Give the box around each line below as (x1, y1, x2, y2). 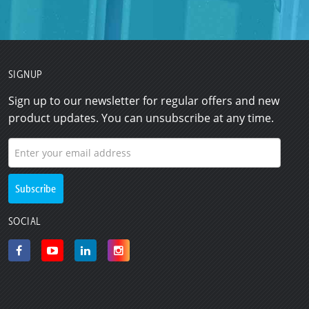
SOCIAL (8, 214, 41, 228)
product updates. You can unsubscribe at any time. (8, 110, 274, 126)
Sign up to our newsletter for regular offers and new (8, 92, 279, 108)
